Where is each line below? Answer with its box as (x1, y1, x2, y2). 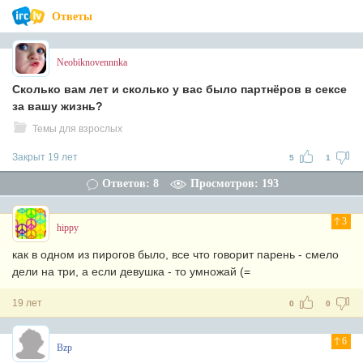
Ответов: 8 (102, 177, 159, 190)
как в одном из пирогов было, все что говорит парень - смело (12, 248, 339, 261)
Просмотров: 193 (190, 177, 279, 190)
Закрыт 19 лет (12, 152, 78, 163)
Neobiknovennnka (57, 57, 127, 68)
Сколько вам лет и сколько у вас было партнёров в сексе (12, 83, 347, 96)
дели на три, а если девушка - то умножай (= (12, 265, 250, 278)
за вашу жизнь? (12, 100, 103, 113)
